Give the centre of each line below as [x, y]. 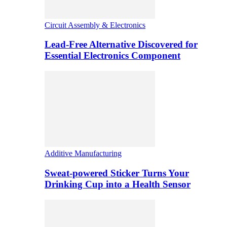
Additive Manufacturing [83, 154]
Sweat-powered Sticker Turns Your [117, 173]
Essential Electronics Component [112, 56]
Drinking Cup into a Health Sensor [118, 184]
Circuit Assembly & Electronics [95, 25]
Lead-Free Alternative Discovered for [121, 45]
